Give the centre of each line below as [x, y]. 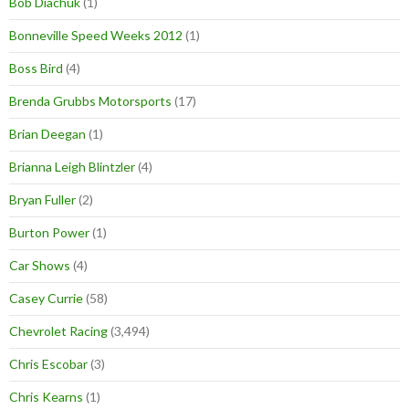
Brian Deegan [47, 134]
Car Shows [40, 266]
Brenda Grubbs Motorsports [90, 101]
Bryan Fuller [42, 200]
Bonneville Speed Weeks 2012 [96, 36]
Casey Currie [46, 299]
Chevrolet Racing [58, 331]
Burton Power [49, 233]
